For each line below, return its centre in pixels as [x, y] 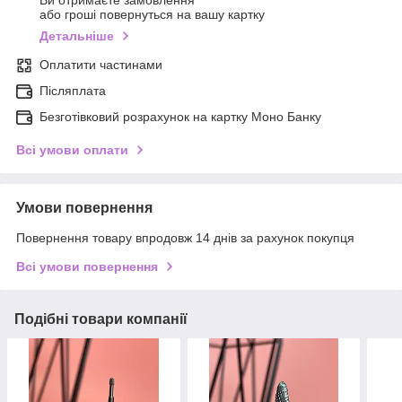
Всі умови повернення [87, 267]
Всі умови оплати [72, 150]
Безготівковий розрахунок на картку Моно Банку [180, 117]
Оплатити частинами [101, 65]
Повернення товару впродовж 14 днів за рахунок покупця [185, 238]
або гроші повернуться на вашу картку [152, 15]
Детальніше [77, 36]
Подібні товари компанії [101, 319]
